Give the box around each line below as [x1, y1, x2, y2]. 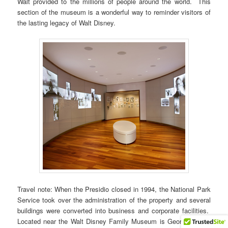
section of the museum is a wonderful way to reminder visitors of [17, 7, 211, 17]
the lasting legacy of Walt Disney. [17, 17, 116, 27]
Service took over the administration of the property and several [17, 195, 211, 205]
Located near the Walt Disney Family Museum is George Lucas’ [17, 216, 211, 226]
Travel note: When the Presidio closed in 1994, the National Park [17, 184, 211, 194]
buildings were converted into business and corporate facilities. [17, 206, 211, 216]
